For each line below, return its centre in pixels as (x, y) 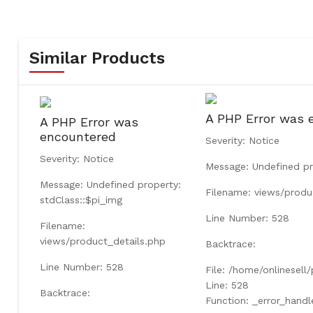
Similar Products (97, 58)
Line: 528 (227, 285)
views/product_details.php (102, 241)
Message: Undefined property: (110, 184)
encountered (78, 136)
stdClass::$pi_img (81, 199)
